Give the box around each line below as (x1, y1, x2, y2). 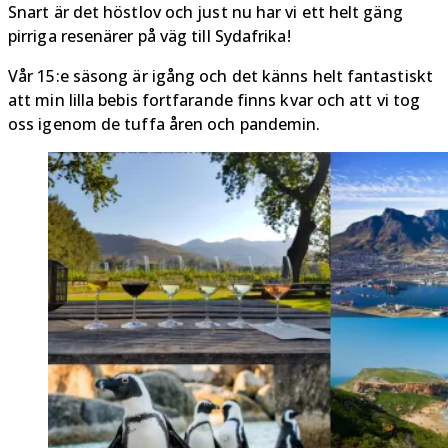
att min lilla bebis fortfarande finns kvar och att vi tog (8, 89, 421, 112)
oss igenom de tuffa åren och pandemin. (8, 113, 321, 136)
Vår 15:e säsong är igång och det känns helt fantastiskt (8, 65, 433, 88)
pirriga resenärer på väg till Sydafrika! (8, 25, 291, 48)
